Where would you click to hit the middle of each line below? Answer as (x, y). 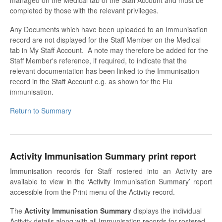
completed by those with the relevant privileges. (84, 10)
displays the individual (166, 211)
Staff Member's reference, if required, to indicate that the (98, 60)
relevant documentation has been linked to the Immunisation (105, 71)
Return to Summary (41, 110)
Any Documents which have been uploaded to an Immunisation (109, 29)
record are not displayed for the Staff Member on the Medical (105, 39)
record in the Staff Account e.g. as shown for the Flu (91, 81)
